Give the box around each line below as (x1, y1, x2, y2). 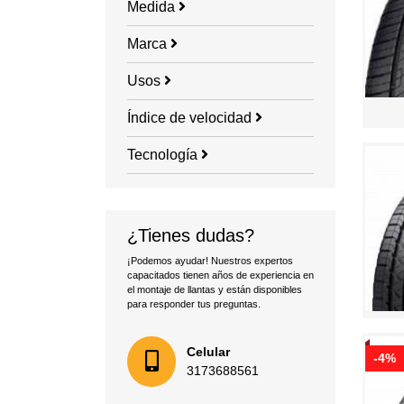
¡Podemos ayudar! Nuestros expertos (127, 255, 293, 267)
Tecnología (127, 147, 201, 163)
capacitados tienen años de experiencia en (127, 270, 314, 281)
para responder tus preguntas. (127, 298, 261, 310)
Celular (187, 344, 230, 360)
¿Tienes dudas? (127, 225, 254, 246)
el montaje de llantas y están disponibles (127, 284, 302, 296)
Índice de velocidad (127, 110, 255, 126)
